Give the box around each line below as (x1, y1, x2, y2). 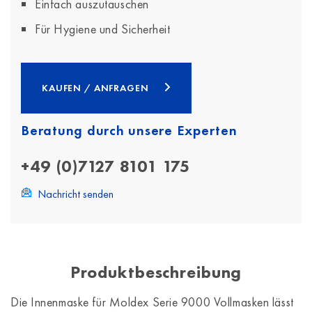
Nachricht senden (38, 187, 114, 201)
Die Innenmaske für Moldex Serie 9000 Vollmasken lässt (10, 294, 294, 310)
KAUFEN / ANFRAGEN (42, 81, 152, 94)
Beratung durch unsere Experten (21, 121, 237, 139)
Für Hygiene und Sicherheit (35, 21, 171, 37)
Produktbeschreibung (70, 261, 242, 283)
